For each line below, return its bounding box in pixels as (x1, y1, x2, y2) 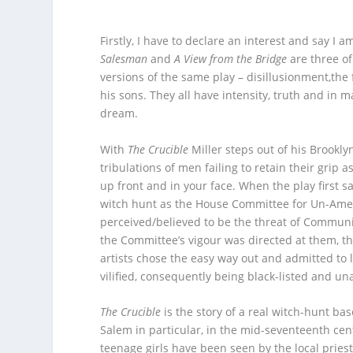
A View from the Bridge (171, 51, 288, 67)
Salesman (100, 51, 151, 67)
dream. (100, 106, 139, 121)
